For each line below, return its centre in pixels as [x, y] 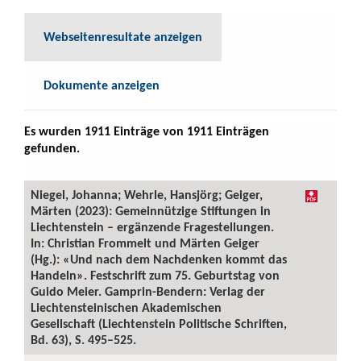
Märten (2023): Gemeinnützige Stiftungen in [151, 211]
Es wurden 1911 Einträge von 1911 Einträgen [147, 131]
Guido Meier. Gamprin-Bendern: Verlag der [148, 291]
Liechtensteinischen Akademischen [126, 307]
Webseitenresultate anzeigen [123, 37]
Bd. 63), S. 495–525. [83, 340]
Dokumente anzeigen [102, 85]
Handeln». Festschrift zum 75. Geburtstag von [155, 275]
